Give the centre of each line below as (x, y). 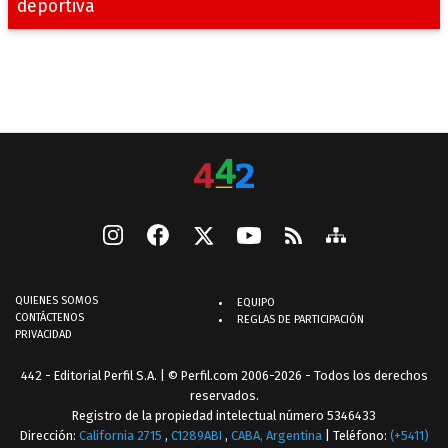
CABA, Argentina (276, 436)
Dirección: (49, 436)
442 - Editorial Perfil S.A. (88, 376)
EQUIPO (256, 303)
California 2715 (121, 436)
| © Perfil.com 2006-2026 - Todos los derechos (292, 376)
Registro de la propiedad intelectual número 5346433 (224, 416)
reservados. (224, 396)
